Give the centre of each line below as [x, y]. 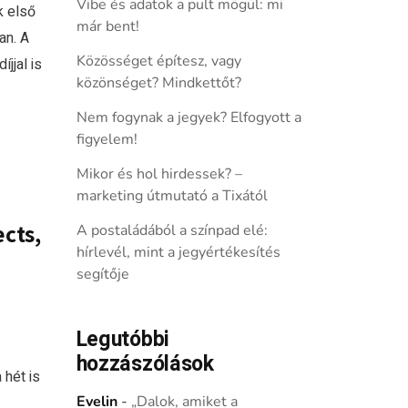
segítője [102, 274]
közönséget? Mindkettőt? [158, 83]
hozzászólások [145, 364]
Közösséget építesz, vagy [158, 61]
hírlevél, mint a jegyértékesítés [178, 252]
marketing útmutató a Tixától [172, 196]
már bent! [107, 26]
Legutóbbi [122, 340]
